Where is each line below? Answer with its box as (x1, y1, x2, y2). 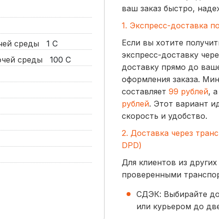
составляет (122, 87, 169, 97)
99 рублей (169, 87, 208, 97)
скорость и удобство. (122, 111, 207, 121)
